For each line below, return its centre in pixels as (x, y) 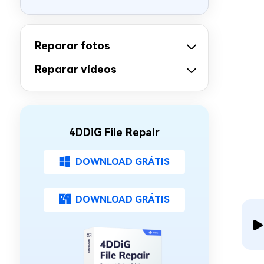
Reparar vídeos (76, 69)
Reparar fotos (72, 46)
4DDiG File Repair (114, 132)
